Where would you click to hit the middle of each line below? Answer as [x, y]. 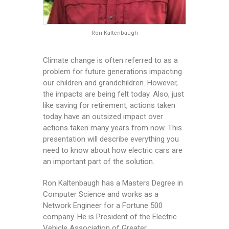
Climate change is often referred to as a [110, 60]
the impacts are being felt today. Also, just [113, 94]
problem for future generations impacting [112, 71]
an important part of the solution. [99, 161]
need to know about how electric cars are [113, 150]
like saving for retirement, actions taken [109, 105]
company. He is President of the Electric [110, 216]
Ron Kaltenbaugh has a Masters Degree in [113, 183]
